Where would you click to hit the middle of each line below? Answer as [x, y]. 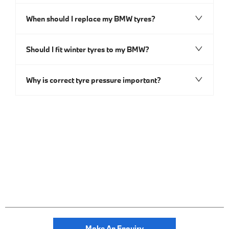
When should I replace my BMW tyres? [91, 18]
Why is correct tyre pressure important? [94, 80]
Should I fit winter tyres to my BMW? [88, 49]
